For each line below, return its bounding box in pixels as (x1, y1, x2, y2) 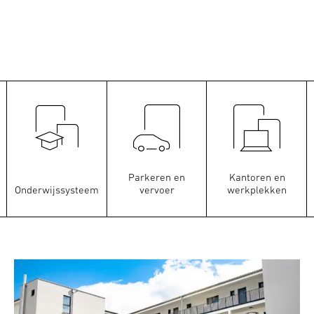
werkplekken (227, 184, 287, 196)
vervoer (139, 184, 175, 196)
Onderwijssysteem (15, 184, 100, 196)
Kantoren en (228, 171, 285, 184)
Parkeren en (128, 171, 186, 184)
